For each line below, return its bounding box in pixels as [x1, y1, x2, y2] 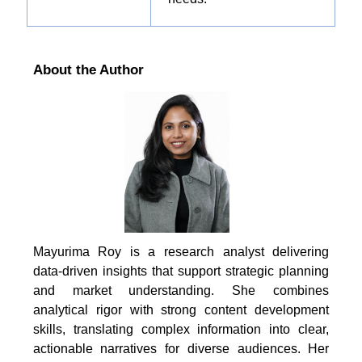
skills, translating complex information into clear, [32, 322, 330, 336]
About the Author [32, 62, 144, 78]
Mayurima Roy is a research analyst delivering [32, 244, 330, 259]
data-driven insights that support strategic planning [32, 263, 330, 278]
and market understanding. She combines [32, 283, 330, 297]
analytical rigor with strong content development [32, 302, 330, 317]
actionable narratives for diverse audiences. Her [32, 341, 330, 356]
